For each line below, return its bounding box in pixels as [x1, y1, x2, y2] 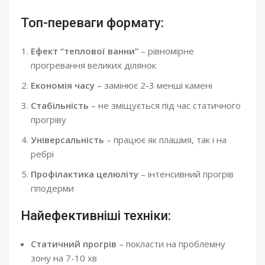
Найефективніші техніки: [21, 208, 171, 223]
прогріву [31, 113, 66, 125]
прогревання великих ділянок [31, 59, 156, 71]
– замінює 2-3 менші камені [95, 79, 212, 91]
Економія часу [31, 79, 95, 91]
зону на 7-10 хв [31, 251, 97, 264]
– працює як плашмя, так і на [104, 133, 227, 146]
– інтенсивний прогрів [138, 167, 234, 180]
